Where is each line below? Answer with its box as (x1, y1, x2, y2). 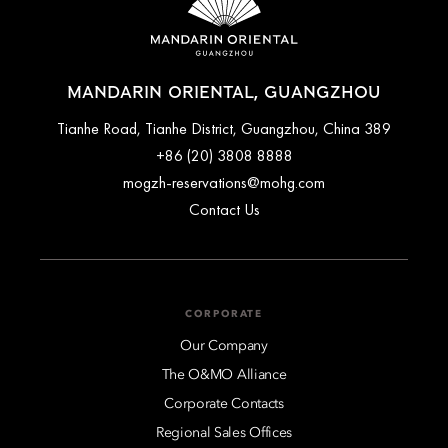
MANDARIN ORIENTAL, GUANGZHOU (67, 85, 381, 102)
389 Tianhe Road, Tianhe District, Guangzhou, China (364, 118, 391, 140)
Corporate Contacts (164, 397, 284, 412)
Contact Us (188, 199, 260, 221)
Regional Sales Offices (156, 426, 292, 441)
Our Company (180, 339, 268, 354)
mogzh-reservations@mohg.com (123, 172, 325, 194)
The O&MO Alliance (161, 368, 287, 383)
